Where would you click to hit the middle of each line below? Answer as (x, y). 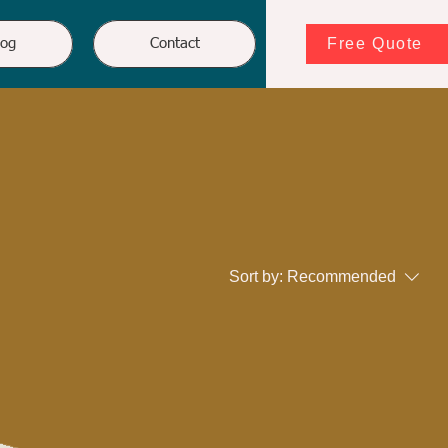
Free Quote (375, 43)
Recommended (341, 276)
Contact (174, 43)
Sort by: (256, 276)
